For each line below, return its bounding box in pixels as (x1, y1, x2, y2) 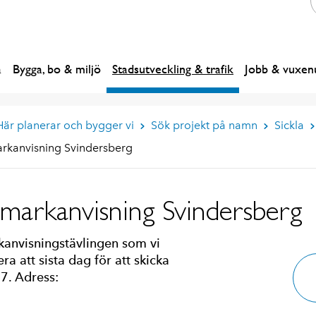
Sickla (274, 119, 304, 132)
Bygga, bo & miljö (13, 61, 101, 76)
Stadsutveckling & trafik (112, 61, 233, 76)
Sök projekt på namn (150, 119, 257, 132)
